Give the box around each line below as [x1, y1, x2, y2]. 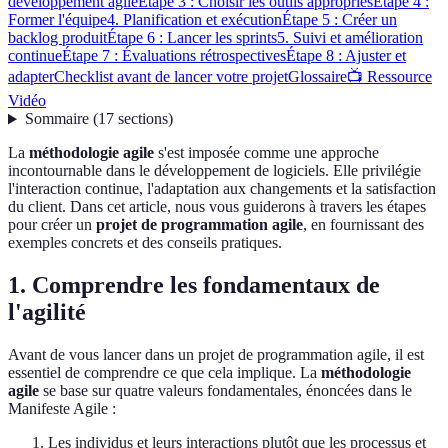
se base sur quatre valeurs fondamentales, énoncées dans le [39, 382, 412, 400]
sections [117, 110, 168, 128]
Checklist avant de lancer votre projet [54, 68, 288, 86]
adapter [8, 68, 54, 86]
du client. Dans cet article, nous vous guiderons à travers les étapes [8, 198, 426, 216]
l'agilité [8, 299, 86, 326]
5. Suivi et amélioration [277, 29, 423, 47]
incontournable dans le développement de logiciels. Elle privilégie [8, 162, 421, 180]
